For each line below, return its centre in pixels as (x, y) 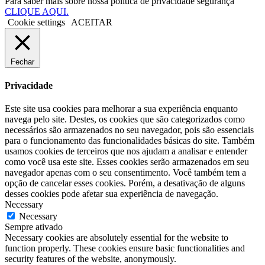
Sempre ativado (34, 227)
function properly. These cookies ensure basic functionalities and (125, 248)
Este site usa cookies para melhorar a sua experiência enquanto (121, 109)
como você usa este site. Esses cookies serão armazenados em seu (127, 162)
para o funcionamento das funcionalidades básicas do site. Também (130, 141)
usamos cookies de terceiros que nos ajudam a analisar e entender (126, 151)
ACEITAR (92, 22)
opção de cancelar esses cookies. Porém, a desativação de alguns (125, 183)
